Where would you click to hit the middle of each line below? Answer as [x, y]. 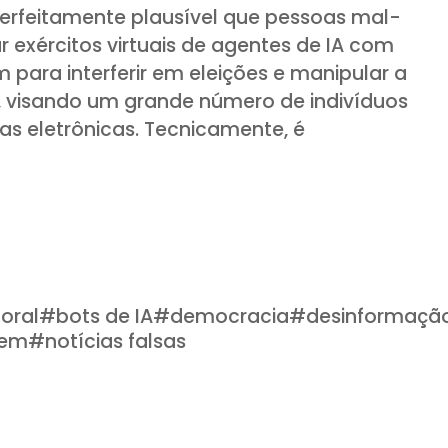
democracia [230, 316]
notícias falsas [116, 341]
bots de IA [105, 316]
